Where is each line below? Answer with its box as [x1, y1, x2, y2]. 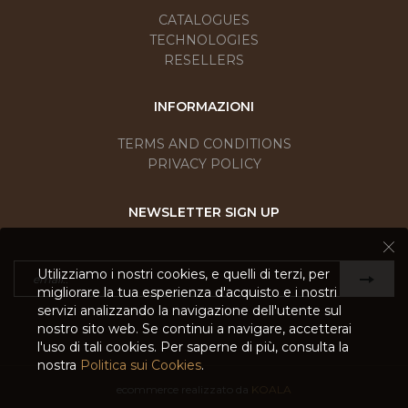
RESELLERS [164, 52, 244, 69]
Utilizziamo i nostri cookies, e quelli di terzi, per [37, 266, 330, 282]
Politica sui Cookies [80, 357, 201, 373]
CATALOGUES [158, 12, 250, 29]
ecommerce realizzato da [117, 382, 251, 397]
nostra [37, 357, 80, 373]
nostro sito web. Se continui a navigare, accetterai [37, 321, 352, 337]
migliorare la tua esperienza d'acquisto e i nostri [37, 284, 337, 301]
